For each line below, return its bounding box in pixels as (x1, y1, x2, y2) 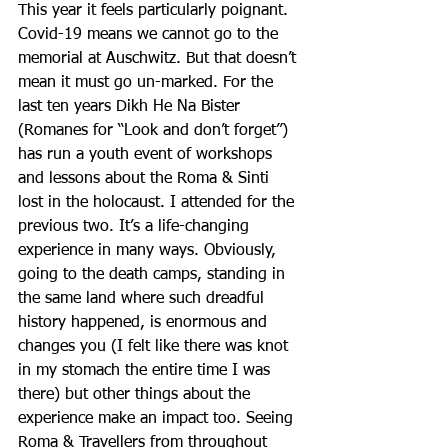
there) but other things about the (18, 387, 255, 403)
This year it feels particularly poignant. (18, 3, 293, 19)
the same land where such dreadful (18, 291, 269, 307)
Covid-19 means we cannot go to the (18, 27, 283, 43)
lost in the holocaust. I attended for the (18, 195, 299, 211)
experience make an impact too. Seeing (18, 411, 298, 427)
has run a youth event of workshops (18, 147, 277, 163)
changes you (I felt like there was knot (18, 339, 293, 355)
